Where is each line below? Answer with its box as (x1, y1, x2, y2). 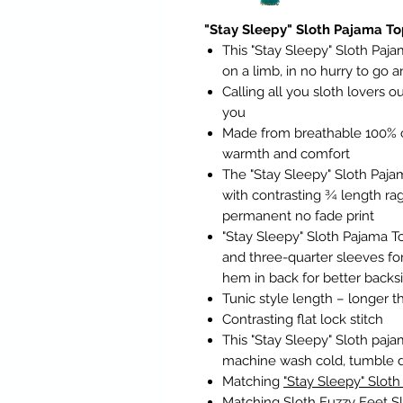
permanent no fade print (222, 208, 374, 225)
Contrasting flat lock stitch (222, 311, 383, 328)
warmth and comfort (222, 146, 350, 163)
